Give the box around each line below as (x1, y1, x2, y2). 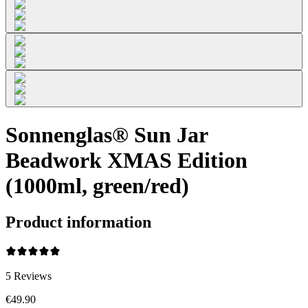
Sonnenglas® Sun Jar (5, 122, 208, 147)
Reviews (14, 269, 52, 282)
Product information (5, 213, 151, 232)
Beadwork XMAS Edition (5, 147, 247, 173)
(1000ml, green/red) (5, 173, 189, 198)
